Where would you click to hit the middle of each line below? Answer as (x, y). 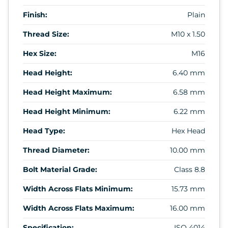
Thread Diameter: (56, 150)
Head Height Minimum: (67, 111)
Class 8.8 (190, 169)
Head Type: (44, 131)
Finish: (35, 15)
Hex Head (188, 131)
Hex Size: (40, 53)
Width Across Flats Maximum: (79, 208)
